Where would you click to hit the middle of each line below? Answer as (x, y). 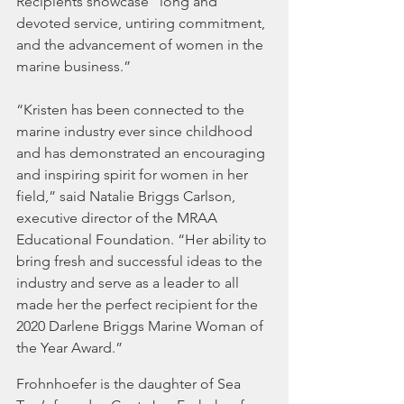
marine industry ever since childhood (136, 131)
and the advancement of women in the (142, 45)
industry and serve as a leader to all (129, 283)
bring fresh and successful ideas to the (141, 261)
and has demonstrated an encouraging (142, 153)
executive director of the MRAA (119, 218)
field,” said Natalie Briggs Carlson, (128, 196)
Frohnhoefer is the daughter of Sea (130, 384)
